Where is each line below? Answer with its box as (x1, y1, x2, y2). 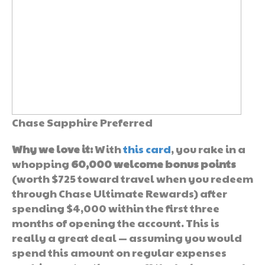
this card (123, 141, 171, 156)
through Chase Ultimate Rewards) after (12, 185, 227, 201)
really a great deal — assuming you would (12, 230, 242, 245)
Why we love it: (12, 141, 93, 156)
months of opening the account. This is (12, 215, 219, 230)
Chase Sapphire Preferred (12, 114, 153, 130)
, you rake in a (171, 141, 245, 156)
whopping (12, 156, 71, 171)
